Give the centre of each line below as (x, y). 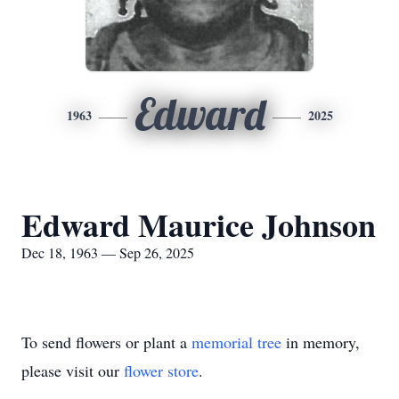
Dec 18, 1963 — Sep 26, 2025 (108, 252)
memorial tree (236, 342)
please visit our (73, 370)
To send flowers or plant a (106, 342)
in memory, (321, 342)
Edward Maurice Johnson (199, 224)
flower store (161, 370)
